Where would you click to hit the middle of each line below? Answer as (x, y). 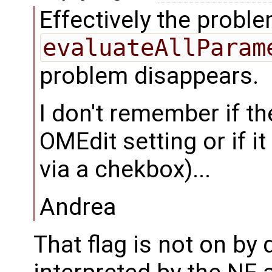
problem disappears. (149, 76)
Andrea (77, 207)
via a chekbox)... (125, 169)
